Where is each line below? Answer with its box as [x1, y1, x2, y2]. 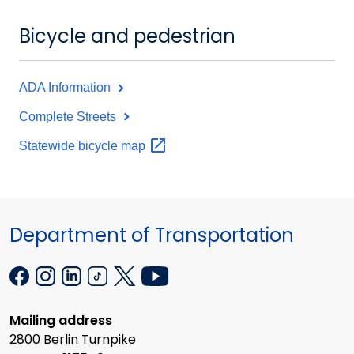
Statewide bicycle [19, 138, 121, 153]
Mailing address [9, 311, 112, 330]
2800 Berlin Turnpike [9, 330, 136, 349]
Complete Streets [19, 109, 119, 123]
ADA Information [19, 81, 114, 94]
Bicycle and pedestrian [19, 23, 235, 50]
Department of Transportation [9, 222, 294, 249]
